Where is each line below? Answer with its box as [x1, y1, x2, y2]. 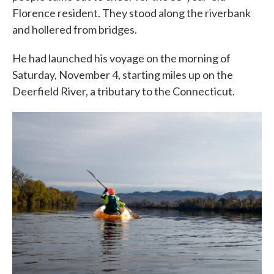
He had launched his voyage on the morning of [12, 51, 231, 65]
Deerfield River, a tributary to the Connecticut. [12, 84, 235, 98]
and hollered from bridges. [12, 23, 137, 37]
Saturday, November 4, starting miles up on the [12, 68, 233, 82]
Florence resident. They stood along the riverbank [12, 6, 251, 20]
